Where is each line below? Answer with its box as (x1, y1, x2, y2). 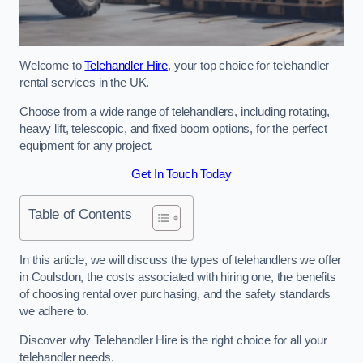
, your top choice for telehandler (168, 59, 330, 73)
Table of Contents (28, 205, 132, 222)
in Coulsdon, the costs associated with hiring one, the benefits (19, 271, 336, 284)
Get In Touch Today (131, 168, 232, 181)
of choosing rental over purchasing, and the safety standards (19, 288, 331, 301)
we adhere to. (19, 305, 90, 318)
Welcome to (19, 59, 85, 73)
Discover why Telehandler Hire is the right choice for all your (19, 333, 327, 347)
